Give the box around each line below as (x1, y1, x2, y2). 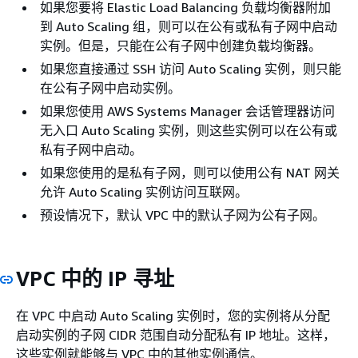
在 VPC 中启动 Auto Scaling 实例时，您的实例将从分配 (16, 308, 330, 324)
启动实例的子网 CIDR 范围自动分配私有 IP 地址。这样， (16, 327, 336, 343)
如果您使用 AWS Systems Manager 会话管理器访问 (40, 102, 335, 119)
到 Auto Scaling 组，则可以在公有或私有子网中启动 (40, 18, 337, 34)
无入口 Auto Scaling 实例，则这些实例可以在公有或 (40, 121, 337, 138)
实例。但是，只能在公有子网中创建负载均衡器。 (40, 37, 321, 54)
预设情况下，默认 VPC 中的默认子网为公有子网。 (40, 206, 325, 223)
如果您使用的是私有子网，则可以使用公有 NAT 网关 (40, 164, 340, 181)
